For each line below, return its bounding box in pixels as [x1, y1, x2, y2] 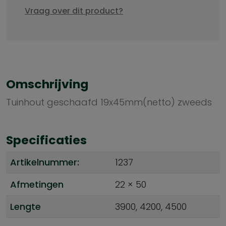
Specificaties [6, 132, 87, 149]
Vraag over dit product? [25, 5, 123, 17]
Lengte [10, 200, 41, 213]
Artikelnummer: [10, 156, 79, 169]
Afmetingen [10, 178, 64, 191]
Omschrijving [6, 76, 88, 93]
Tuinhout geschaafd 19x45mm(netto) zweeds [6, 96, 212, 109]
